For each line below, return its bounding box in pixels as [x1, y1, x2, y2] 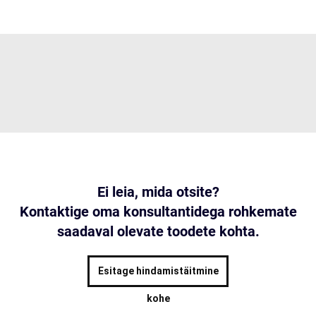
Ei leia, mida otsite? [97, 183, 219, 200]
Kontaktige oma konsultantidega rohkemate [19, 203, 297, 220]
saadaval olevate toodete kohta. [56, 223, 260, 240]
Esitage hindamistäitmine [97, 265, 219, 276]
